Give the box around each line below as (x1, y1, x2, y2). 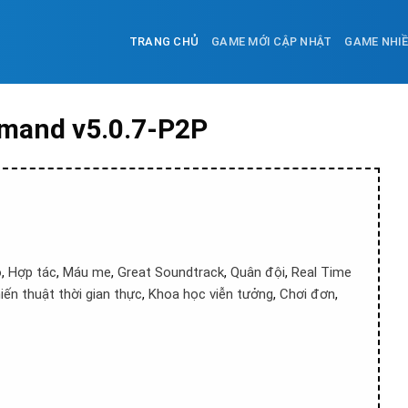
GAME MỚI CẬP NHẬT (211, 35, 332, 48)
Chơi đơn (280, 286, 335, 302)
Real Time (291, 264, 352, 280)
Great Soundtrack (117, 264, 224, 280)
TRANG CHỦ (128, 35, 199, 48)
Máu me (63, 264, 111, 280)
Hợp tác (8, 264, 56, 280)
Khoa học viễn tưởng (148, 286, 273, 302)
